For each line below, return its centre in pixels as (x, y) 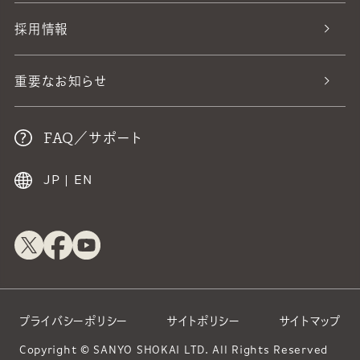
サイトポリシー (203, 321)
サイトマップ (310, 321)
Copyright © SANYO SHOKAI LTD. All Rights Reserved (174, 351)
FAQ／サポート (92, 138)
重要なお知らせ (61, 81)
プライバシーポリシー (74, 321)
